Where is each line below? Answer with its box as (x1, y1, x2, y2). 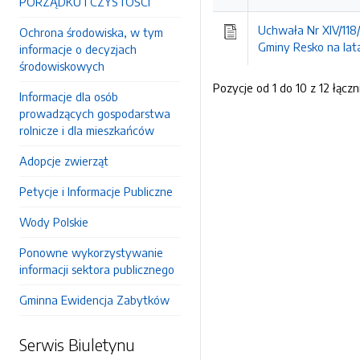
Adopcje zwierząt (19, 153, 108, 168)
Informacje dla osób (19, 89, 118, 104)
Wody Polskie (19, 215, 88, 229)
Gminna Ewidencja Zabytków (19, 292, 170, 307)
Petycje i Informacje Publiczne (19, 184, 173, 198)
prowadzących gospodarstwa (19, 106, 170, 121)
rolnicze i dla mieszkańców (19, 123, 154, 137)
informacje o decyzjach (19, 42, 137, 56)
